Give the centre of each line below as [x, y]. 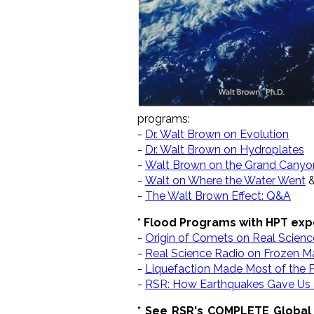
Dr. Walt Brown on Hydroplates [225, 149]
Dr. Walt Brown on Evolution [217, 134]
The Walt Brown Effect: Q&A [218, 196]
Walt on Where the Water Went [225, 180]
